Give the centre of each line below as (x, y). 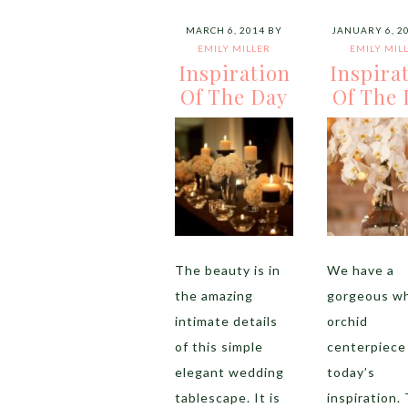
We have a (360, 270)
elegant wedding (229, 372)
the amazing (214, 296)
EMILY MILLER (234, 48)
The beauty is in (228, 270)
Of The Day (234, 97)
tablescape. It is (228, 398)
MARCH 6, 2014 (225, 30)
